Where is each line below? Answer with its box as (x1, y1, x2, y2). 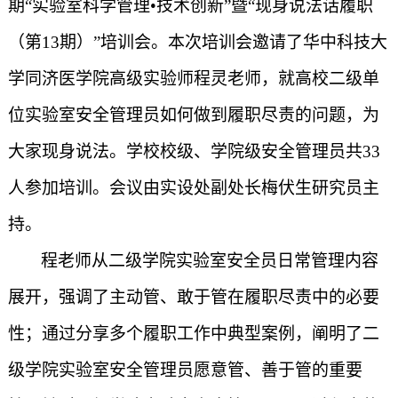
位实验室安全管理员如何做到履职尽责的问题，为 (7, 106, 379, 124)
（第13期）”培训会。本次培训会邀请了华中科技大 (7, 33, 387, 52)
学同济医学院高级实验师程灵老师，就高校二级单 (7, 69, 379, 88)
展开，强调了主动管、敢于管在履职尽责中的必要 (7, 288, 379, 306)
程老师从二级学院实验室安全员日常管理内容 (40, 251, 378, 270)
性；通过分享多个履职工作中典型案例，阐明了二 (7, 324, 379, 343)
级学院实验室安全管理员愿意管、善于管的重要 (7, 361, 362, 379)
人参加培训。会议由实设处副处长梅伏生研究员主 (7, 179, 379, 197)
